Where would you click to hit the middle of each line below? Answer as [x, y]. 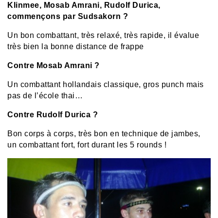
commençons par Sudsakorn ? [68, 17]
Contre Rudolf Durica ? [53, 115]
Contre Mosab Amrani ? [54, 66]
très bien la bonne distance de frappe [76, 47]
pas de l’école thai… [45, 96]
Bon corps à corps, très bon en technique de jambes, [104, 134]
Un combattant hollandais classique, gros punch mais [106, 85]
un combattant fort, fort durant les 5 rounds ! [87, 145]
